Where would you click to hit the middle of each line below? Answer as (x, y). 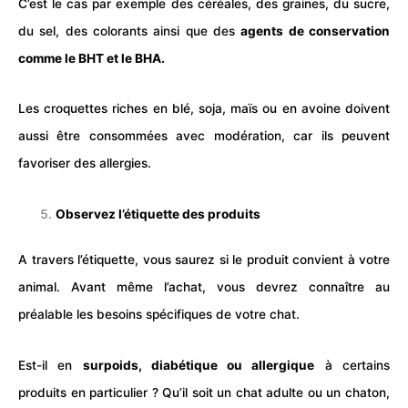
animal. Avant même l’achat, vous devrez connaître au (204, 287)
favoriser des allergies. (85, 163)
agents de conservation (316, 31)
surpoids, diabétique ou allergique (199, 365)
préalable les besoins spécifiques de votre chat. (159, 315)
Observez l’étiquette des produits (158, 214)
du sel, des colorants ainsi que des (130, 31)
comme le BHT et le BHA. (92, 59)
